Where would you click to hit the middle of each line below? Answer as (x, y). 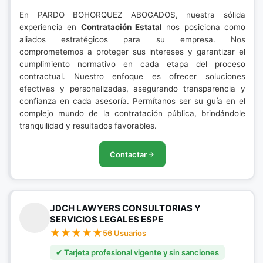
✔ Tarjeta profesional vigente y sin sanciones (137, 252)
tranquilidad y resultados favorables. (88, 126)
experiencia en (50, 27)
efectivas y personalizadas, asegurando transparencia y (132, 89)
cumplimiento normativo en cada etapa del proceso (132, 64)
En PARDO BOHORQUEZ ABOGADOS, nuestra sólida (132, 15)
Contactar (128, 154)
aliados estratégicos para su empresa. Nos (132, 39)
